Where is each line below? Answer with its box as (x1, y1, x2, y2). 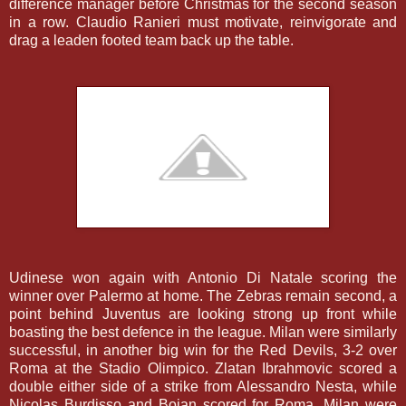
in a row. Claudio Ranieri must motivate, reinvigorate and (9, 14, 397, 30)
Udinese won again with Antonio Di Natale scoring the (9, 269, 397, 285)
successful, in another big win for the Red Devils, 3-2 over (9, 342, 397, 358)
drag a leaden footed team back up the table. (9, 32, 294, 48)
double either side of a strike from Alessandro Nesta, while (9, 378, 397, 394)
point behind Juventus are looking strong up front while (9, 305, 397, 322)
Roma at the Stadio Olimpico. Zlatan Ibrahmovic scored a (9, 360, 397, 376)
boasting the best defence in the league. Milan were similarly (9, 324, 397, 340)
